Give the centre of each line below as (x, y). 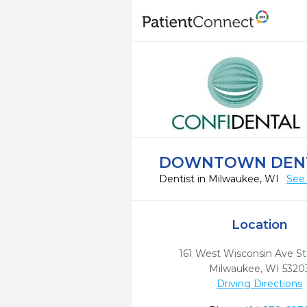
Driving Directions (260, 284)
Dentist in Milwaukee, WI (220, 179)
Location (259, 225)
